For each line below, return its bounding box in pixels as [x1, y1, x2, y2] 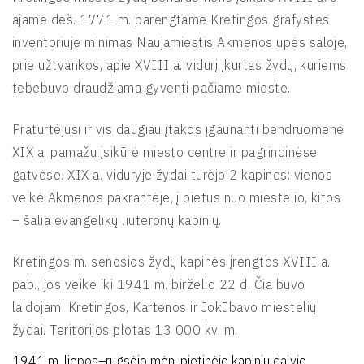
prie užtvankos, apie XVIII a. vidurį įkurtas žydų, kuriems [12, 57, 347, 74]
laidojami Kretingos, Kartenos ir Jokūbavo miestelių [12, 299, 317, 316]
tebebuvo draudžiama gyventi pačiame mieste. [12, 80, 291, 97]
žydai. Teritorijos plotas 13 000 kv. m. [12, 322, 238, 339]
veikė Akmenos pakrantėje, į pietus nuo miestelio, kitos [12, 189, 341, 206]
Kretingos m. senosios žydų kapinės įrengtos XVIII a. [12, 253, 331, 271]
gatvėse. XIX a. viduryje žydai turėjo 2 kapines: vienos [12, 167, 333, 184]
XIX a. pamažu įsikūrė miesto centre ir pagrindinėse [12, 144, 318, 161]
